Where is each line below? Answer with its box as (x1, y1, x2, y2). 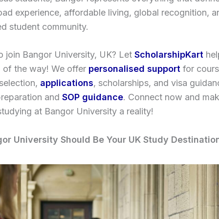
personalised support (88, 64, 180, 74)
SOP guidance (62, 92, 123, 103)
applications (40, 78, 93, 88)
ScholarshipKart (134, 49, 203, 60)
